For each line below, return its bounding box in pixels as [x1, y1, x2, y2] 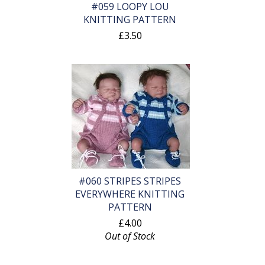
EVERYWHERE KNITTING [75, 188, 185, 201]
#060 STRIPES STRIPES [79, 174, 182, 188]
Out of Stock [105, 230, 156, 243]
